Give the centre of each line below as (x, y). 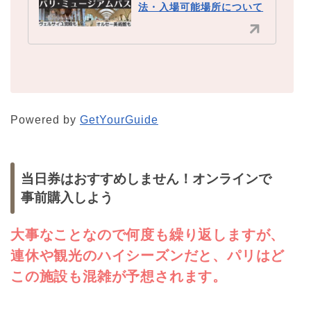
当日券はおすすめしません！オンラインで (146, 178)
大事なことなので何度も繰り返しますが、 (148, 234)
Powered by (45, 119)
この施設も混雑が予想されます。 (119, 276)
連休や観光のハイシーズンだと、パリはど (148, 255)
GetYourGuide (119, 119)
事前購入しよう (67, 197)
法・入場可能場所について (201, 7)
